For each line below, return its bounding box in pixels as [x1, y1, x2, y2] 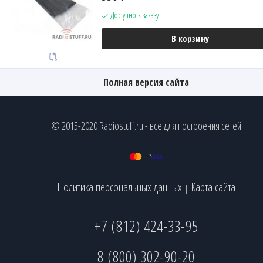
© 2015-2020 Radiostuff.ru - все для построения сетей [50, 118, 241, 133]
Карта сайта [190, 178, 235, 195]
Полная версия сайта [103, 75, 189, 89]
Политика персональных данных [56, 178, 182, 195]
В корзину [171, 33, 210, 44]
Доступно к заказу [108, 9, 159, 21]
